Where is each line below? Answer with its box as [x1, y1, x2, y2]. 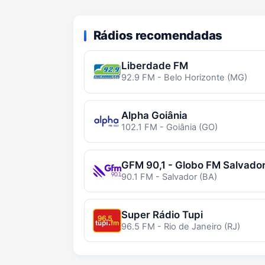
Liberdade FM [121, 60, 188, 72]
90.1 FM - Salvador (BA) [121, 171, 217, 182]
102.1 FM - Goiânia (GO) [121, 122, 218, 133]
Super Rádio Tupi [121, 208, 203, 221]
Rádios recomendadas [93, 27, 222, 43]
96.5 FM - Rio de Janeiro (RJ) [121, 221, 240, 232]
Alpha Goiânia [121, 109, 188, 122]
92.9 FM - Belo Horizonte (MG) [121, 72, 247, 83]
